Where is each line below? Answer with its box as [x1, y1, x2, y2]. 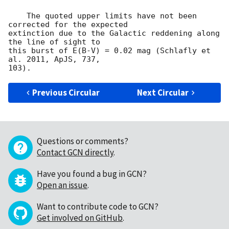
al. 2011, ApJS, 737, [8, 55, 100, 64]
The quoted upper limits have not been [8, 11, 27, 21]
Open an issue [37, 179, 87, 191]
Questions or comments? [37, 135, 128, 147]
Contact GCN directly [37, 147, 113, 158]
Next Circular [137, 87, 189, 99]
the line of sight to [8, 37, 100, 47]
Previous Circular [32, 87, 100, 99]
